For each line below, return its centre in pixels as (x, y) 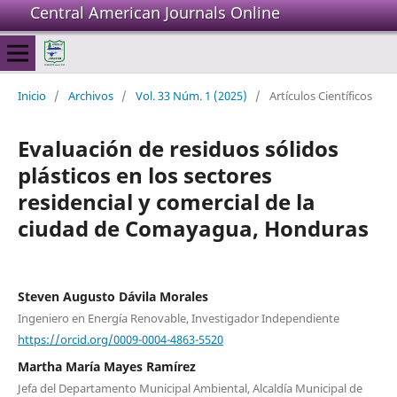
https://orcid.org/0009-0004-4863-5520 (120, 339)
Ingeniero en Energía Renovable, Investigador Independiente (178, 318)
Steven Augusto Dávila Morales (113, 296)
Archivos (90, 95)
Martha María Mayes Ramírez (106, 367)
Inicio (31, 95)
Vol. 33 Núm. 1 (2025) (191, 95)
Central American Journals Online (155, 12)
